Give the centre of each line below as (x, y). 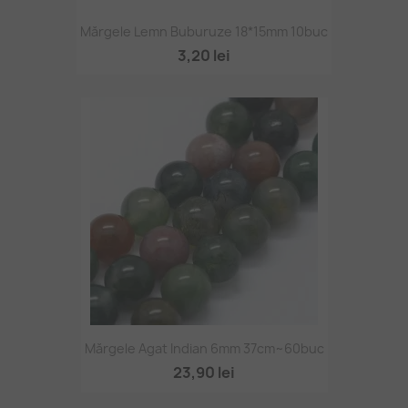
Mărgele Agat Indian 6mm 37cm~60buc (204, 349)
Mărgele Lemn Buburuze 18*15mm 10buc (204, 32)
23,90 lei (204, 373)
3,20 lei (204, 56)
